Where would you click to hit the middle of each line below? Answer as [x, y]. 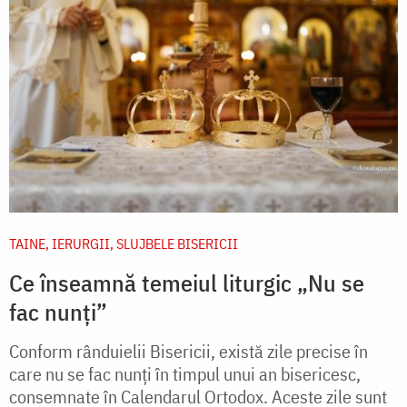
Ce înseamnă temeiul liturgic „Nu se [187, 283]
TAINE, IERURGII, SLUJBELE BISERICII [124, 244]
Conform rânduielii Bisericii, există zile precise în [189, 352]
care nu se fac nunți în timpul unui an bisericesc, [185, 374]
